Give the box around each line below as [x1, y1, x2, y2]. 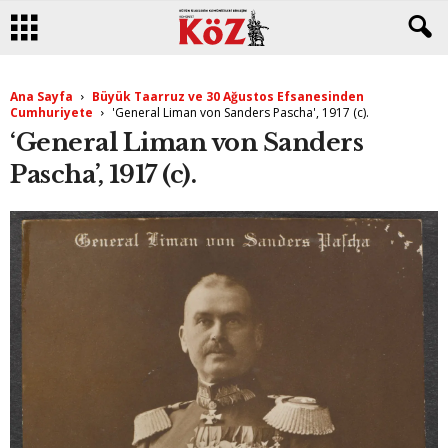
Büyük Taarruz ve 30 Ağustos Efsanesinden [92, 88, 364, 105]
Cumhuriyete [10, 104, 93, 121]
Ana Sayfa [10, 88, 73, 105]
